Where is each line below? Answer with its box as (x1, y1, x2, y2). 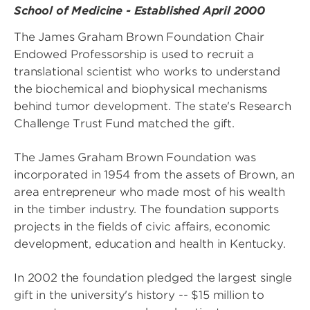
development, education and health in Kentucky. (14, 237, 286, 251)
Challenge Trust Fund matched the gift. (14, 117, 235, 131)
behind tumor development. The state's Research (14, 100, 291, 113)
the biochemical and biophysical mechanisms (14, 82, 268, 96)
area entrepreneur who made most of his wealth (14, 185, 285, 199)
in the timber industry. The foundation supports (14, 203, 279, 217)
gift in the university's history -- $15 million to (14, 289, 264, 302)
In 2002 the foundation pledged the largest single (14, 271, 293, 285)
